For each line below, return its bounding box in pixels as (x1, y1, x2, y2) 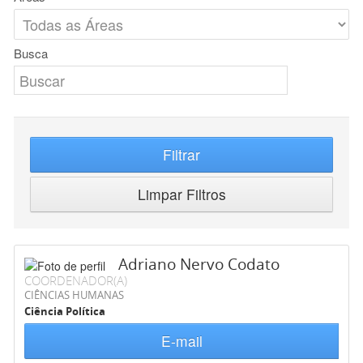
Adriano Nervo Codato (118, 254, 280, 275)
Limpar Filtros (137, 184, 226, 205)
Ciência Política (24, 304, 105, 319)
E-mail (160, 331, 203, 352)
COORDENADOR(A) (24, 272, 127, 289)
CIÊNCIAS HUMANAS (24, 288, 124, 303)
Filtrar (163, 144, 200, 165)
